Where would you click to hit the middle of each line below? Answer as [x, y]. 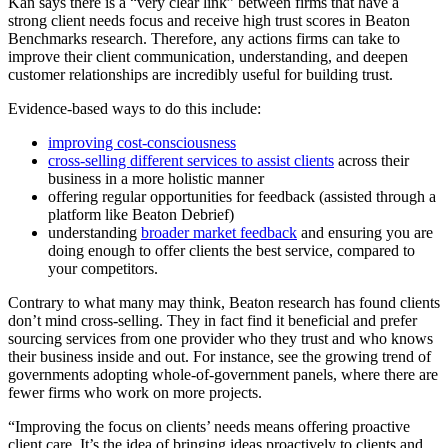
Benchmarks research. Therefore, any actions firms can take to [204, 39]
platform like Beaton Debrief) [141, 215]
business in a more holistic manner [156, 179]
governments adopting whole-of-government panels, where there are [223, 375]
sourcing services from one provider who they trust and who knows [220, 339]
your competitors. [103, 269]
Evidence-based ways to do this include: [134, 109]
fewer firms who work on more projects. [135, 393]
